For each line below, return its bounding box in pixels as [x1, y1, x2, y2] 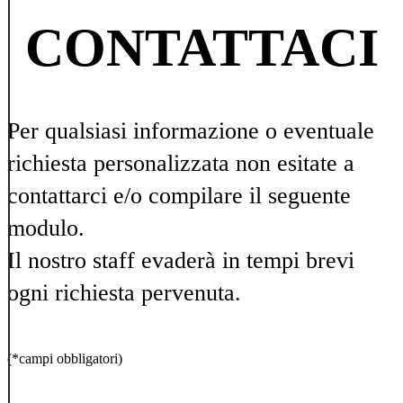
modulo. [7, 215, 85, 242]
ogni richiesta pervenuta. [7, 280, 241, 307]
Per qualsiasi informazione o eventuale [7, 118, 374, 145]
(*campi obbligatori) [7, 350, 122, 366]
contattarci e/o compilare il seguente [7, 183, 351, 210]
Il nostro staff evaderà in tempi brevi [7, 247, 354, 274]
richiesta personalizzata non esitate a [7, 150, 354, 177]
